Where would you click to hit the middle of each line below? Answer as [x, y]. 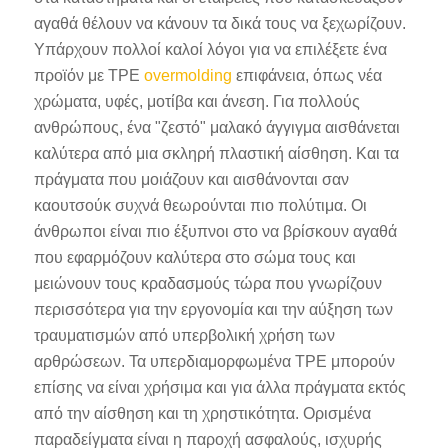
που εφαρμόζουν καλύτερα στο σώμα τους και [194, 257]
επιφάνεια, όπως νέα [306, 75]
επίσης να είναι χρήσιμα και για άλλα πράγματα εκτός [219, 387]
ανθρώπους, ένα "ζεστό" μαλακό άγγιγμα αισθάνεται [216, 127]
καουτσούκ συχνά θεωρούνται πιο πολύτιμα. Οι [200, 205]
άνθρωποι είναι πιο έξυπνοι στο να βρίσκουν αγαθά [215, 231]
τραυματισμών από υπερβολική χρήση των [184, 335]
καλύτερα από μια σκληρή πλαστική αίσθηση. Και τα [216, 153]
